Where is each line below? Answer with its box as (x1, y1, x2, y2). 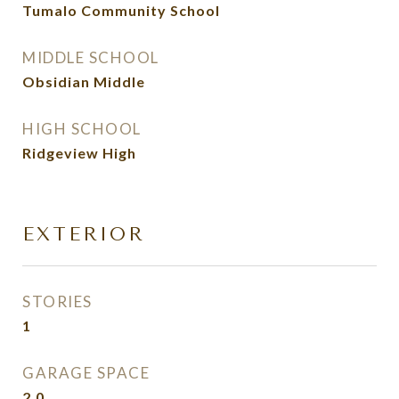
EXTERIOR (22, 224, 145, 245)
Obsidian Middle (22, 73, 145, 90)
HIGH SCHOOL (22, 119, 142, 138)
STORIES (22, 292, 93, 311)
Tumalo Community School (22, 2, 220, 19)
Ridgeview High (22, 144, 136, 161)
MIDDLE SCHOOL (22, 48, 159, 67)
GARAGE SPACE (22, 363, 150, 382)
